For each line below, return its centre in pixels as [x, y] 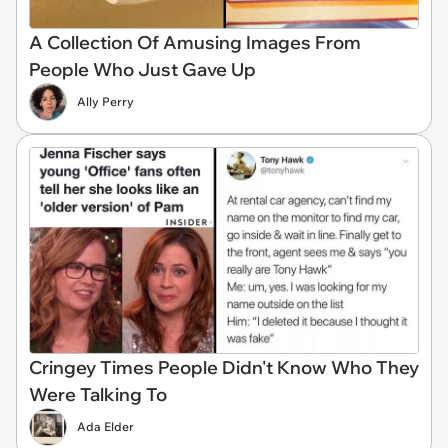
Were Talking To [98, 394]
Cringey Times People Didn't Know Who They [224, 367]
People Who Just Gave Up [142, 70]
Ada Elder [105, 426]
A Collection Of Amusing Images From [195, 43]
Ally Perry [105, 102]
